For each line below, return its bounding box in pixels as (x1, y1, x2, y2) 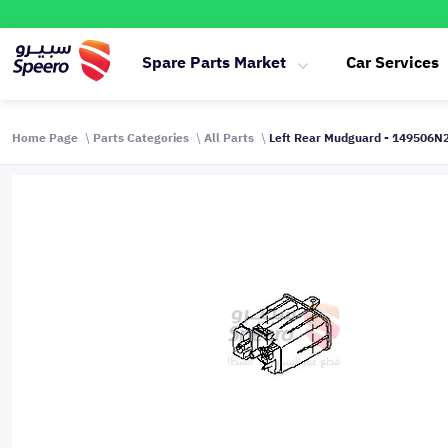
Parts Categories (93, 129, 189, 147)
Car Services (346, 51, 439, 75)
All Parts (204, 129, 254, 147)
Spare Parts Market (142, 51, 286, 75)
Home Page (12, 129, 78, 147)
